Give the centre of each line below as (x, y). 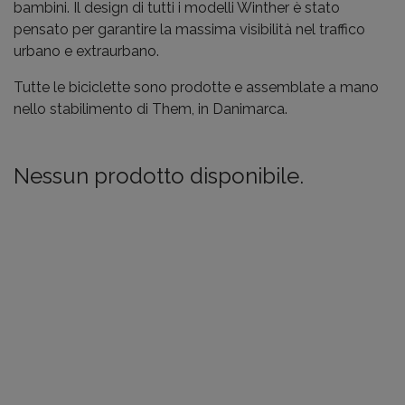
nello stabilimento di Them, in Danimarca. (152, 109)
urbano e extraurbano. (86, 51)
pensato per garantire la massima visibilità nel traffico (189, 29)
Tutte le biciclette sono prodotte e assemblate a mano (196, 87)
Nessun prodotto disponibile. (159, 176)
